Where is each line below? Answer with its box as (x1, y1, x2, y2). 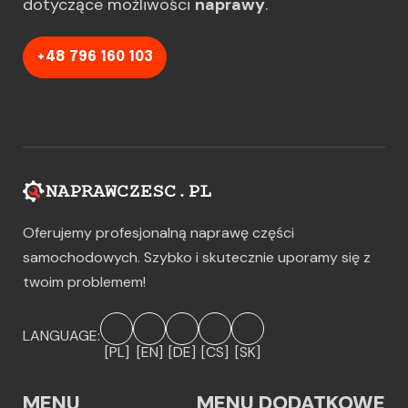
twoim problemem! (23, 271, 146, 291)
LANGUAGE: (23, 325, 100, 345)
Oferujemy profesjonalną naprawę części (23, 222, 294, 242)
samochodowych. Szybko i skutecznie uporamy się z (23, 247, 371, 267)
